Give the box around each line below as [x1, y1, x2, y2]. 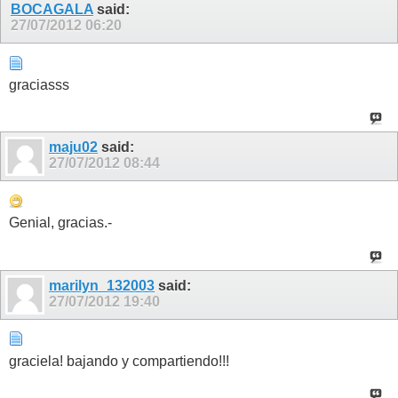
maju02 [49, 139, 98, 155]
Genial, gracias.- [9, 215, 112, 231]
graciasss [9, 77, 69, 93]
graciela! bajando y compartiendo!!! [9, 353, 229, 369]
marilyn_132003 [49, 277, 155, 293]
